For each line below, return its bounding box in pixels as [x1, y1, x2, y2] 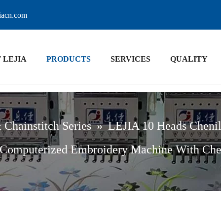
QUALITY [170, 55, 208, 63]
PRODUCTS [46, 55, 91, 63]
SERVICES [110, 55, 150, 63]
